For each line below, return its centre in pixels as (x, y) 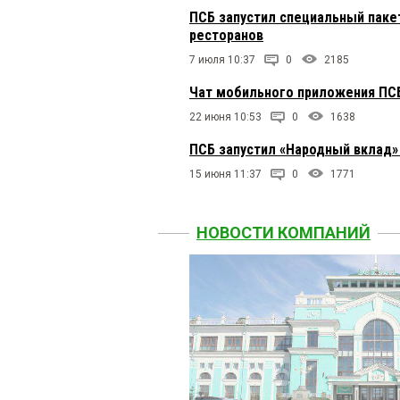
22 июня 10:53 (225, 117)
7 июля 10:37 (222, 60)
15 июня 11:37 (225, 175)
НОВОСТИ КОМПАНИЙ (283, 233)
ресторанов (226, 36)
